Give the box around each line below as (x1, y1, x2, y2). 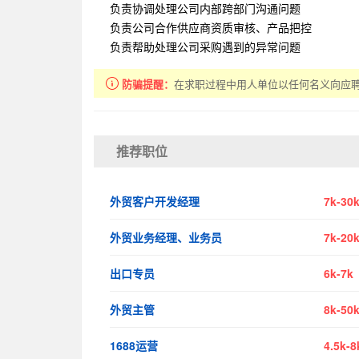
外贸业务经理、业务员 (110, 229, 222, 245)
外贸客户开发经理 (110, 193, 200, 209)
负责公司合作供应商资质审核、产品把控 (110, 19, 312, 35)
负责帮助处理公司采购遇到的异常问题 (110, 38, 301, 54)
